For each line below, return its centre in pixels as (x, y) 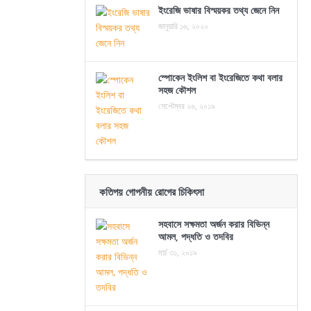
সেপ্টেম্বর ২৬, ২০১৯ (187, 106)
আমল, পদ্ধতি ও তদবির (196, 236)
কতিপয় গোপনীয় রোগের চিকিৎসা (152, 192)
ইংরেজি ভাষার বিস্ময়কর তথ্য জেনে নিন (219, 10)
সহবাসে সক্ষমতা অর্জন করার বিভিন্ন (214, 224)
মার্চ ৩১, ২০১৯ (178, 252)
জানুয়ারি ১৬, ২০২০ (183, 26)
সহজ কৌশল (177, 90)
